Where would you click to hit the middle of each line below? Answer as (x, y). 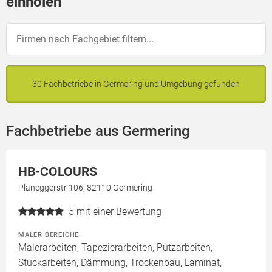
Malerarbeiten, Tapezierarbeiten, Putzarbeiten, (115, 247)
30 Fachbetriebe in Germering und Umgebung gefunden (136, 84)
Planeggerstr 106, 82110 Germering (85, 188)
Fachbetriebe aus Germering (98, 131)
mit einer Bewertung (119, 212)
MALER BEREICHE (49, 234)
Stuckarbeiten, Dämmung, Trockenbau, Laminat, (120, 263)
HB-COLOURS (58, 172)
